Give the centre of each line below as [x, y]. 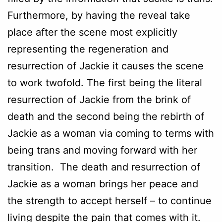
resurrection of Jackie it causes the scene [106, 66]
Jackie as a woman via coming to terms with [111, 133]
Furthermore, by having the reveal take [99, 15]
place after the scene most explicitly [92, 32]
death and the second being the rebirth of [106, 116]
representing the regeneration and [88, 49]
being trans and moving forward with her [102, 150]
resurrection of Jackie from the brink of [99, 99]
